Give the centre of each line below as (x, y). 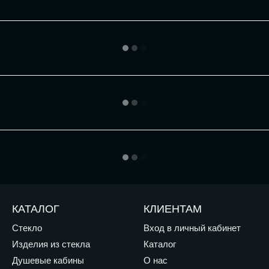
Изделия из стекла (51, 244)
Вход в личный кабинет (192, 228)
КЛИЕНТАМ (173, 209)
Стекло (27, 228)
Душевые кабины (48, 260)
